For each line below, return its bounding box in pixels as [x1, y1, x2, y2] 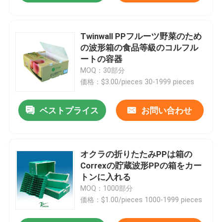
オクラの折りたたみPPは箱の [80, 149, 193, 160]
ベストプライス [40, 106, 99, 116]
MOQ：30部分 [80, 66, 125, 74]
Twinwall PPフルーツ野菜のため [80, 31, 202, 41]
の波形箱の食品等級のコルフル [80, 42, 199, 53]
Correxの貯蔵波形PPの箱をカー [80, 161, 202, 171]
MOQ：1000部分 [80, 184, 133, 193]
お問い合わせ [141, 106, 192, 116]
